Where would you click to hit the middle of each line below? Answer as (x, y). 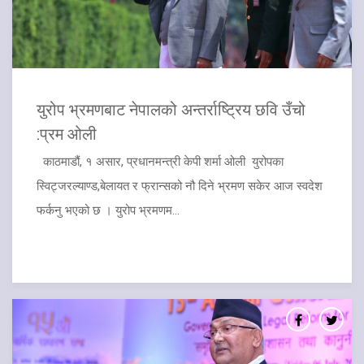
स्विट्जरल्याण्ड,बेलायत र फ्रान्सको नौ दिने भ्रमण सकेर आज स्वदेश (180, 186)
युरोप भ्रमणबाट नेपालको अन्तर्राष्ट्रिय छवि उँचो (171, 109)
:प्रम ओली (67, 134)
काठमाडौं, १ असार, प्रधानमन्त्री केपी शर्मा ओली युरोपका (160, 162)
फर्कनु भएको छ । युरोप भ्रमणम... (108, 211)
